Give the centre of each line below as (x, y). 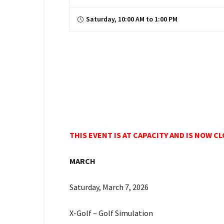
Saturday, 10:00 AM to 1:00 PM (132, 19)
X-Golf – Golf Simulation (111, 213)
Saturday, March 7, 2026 (109, 187)
